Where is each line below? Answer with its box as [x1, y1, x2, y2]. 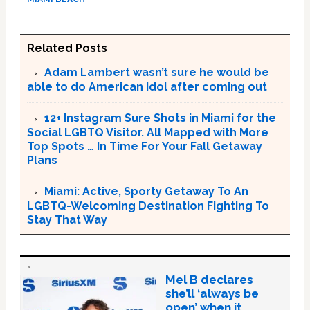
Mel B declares [165, 273, 253, 286]
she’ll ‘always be [165, 286, 259, 300]
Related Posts [26, 42, 107, 55]
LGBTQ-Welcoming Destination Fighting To [26, 199, 269, 212]
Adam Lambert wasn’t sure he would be [44, 66, 269, 79]
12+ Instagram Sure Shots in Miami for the [44, 111, 276, 125]
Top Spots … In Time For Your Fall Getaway [26, 140, 262, 153]
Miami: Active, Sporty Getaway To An [44, 185, 248, 198]
